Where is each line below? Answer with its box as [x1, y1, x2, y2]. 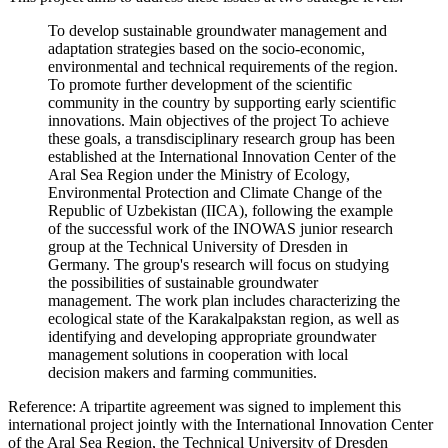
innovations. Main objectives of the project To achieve [48, 111, 389, 129]
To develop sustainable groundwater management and [48, 21, 387, 39]
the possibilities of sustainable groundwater [48, 273, 318, 291]
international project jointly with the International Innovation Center [8, 415, 433, 433]
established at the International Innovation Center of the [48, 147, 396, 165]
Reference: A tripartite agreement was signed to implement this [8, 397, 401, 415]
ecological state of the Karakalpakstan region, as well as [48, 309, 399, 327]
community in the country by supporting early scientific [48, 93, 396, 111]
